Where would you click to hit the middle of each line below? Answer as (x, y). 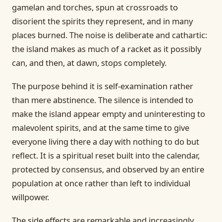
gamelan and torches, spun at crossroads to (95, 7)
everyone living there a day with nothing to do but (106, 141)
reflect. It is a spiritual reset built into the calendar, (106, 155)
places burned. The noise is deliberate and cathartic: (110, 35)
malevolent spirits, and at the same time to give (101, 127)
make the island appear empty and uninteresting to (109, 113)
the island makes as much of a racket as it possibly (107, 49)
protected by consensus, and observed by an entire (108, 169)
